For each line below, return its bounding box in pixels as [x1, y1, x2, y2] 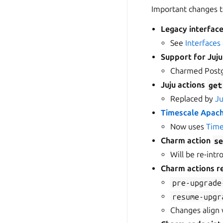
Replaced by [170, 94, 216, 104]
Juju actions [161, 80, 208, 90]
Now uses [170, 122, 207, 131]
